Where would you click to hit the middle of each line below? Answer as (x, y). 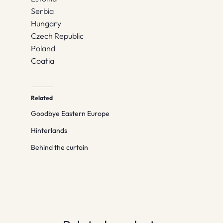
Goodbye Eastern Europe (70, 113)
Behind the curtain (60, 147)
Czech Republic (57, 36)
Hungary (46, 24)
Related (42, 98)
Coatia (43, 61)
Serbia (43, 11)
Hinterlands (49, 130)
